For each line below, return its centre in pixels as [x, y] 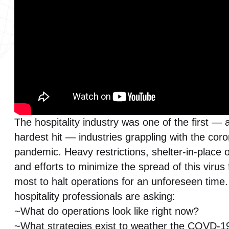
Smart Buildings [60, 26]
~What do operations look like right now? [107, 211]
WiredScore [51, 109]
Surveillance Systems [73, 54]
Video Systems [58, 82]
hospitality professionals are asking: [95, 196]
